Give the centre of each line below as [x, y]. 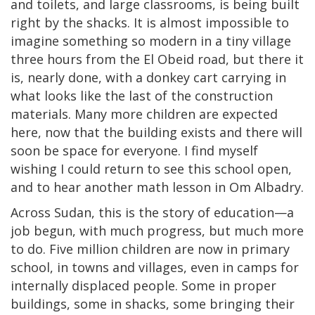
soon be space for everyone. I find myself [134, 150]
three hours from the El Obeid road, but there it [157, 59]
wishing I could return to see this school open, [151, 168]
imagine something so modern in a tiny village [151, 40]
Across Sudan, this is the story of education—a [152, 212]
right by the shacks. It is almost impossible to [150, 22]
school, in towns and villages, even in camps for [155, 267]
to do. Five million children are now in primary [150, 249]
